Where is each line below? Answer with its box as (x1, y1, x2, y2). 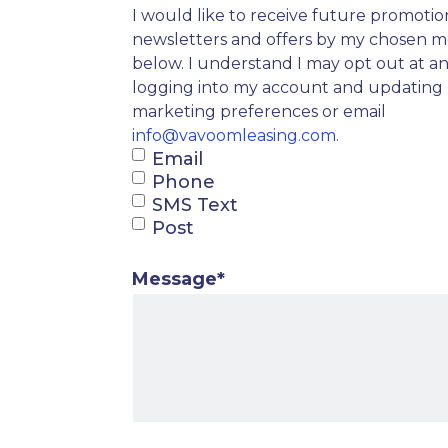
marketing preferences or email (132, 102, 386, 122)
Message (132, 268, 217, 291)
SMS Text (152, 194, 238, 217)
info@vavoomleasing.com (132, 126, 336, 146)
